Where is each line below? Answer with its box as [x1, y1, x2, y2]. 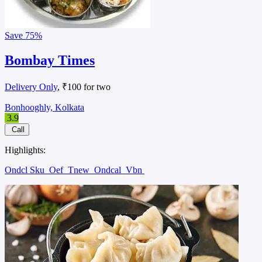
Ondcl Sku [5, 165, 47, 175]
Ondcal [94, 165, 123, 175]
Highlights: [5, 145, 46, 156]
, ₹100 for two [57, 82, 111, 92]
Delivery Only [5, 82, 57, 92]
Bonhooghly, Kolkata [5, 102, 84, 113]
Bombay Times [5, 53, 95, 68]
